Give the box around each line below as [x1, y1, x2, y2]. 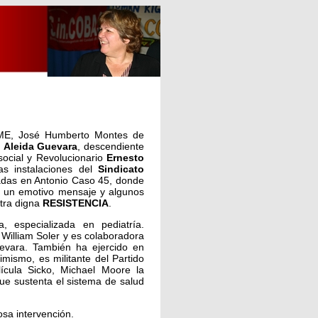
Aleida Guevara [3, 141, 78, 152]
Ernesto [106, 152, 144, 163]
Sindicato [98, 163, 145, 175]
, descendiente [77, 141, 145, 152]
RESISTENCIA [43, 197, 109, 209]
